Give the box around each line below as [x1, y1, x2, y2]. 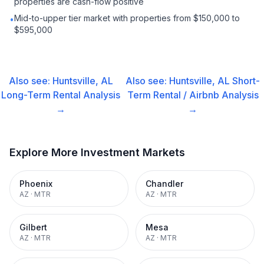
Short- [232, 75, 260, 87]
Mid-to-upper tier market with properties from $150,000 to [14, 13, 240, 23]
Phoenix [19, 179, 52, 189]
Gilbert [19, 222, 47, 232]
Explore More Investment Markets [9, 146, 185, 159]
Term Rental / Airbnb [127, 89, 219, 101]
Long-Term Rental [1, 89, 81, 101]
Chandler [146, 179, 183, 189]
